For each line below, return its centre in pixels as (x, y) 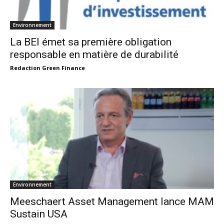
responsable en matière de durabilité (94, 55)
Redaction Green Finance (47, 68)
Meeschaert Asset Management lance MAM (112, 201)
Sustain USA (39, 214)
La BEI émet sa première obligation (91, 42)
